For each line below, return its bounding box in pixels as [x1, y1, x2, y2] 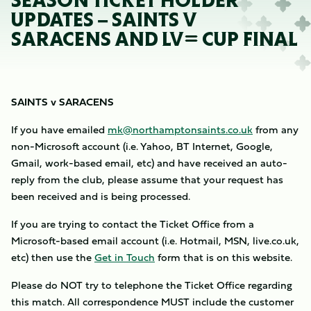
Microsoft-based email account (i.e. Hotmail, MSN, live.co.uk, [11, 233, 299, 249]
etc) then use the [11, 249, 94, 265]
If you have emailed [11, 121, 108, 137]
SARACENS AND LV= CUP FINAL [11, 31, 298, 48]
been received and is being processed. [11, 188, 190, 204]
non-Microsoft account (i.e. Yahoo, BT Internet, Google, [11, 138, 273, 154]
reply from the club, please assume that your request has [11, 171, 283, 187]
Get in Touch [94, 249, 155, 265]
